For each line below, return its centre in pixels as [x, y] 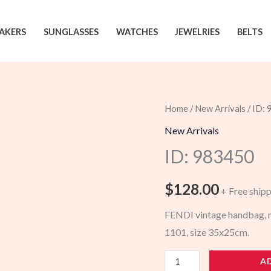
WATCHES [137, 31]
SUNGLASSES [71, 31]
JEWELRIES [198, 31]
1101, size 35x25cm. [207, 232]
